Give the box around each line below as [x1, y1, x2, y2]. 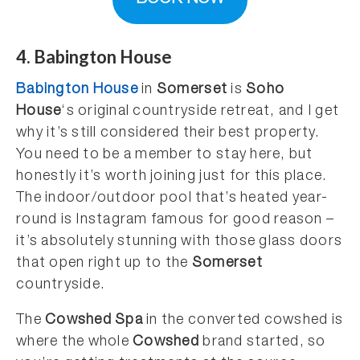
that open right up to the [16, 256, 192, 271]
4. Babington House [16, 45, 172, 67]
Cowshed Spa [45, 313, 143, 328]
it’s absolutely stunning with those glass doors [16, 234, 343, 249]
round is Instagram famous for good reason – [16, 212, 335, 227]
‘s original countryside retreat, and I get [61, 104, 340, 119]
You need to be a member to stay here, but [16, 147, 313, 162]
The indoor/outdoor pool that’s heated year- [16, 190, 329, 206]
